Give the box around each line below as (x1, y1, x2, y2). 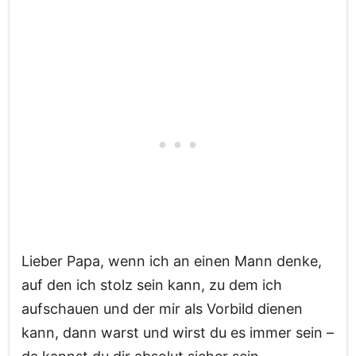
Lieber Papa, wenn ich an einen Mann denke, (21, 253, 322, 270)
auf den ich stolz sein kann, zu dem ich (21, 277, 282, 294)
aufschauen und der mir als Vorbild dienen (21, 300, 303, 318)
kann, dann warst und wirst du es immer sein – (21, 324, 334, 342)
